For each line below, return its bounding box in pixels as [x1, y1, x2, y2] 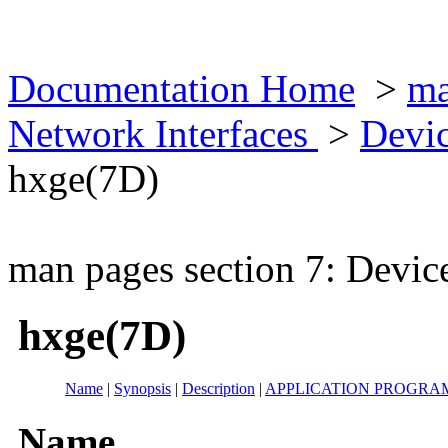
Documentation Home [8, 67, 355, 110]
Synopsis [114, 379, 171, 397]
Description [182, 379, 255, 397]
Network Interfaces [8, 112, 318, 155]
